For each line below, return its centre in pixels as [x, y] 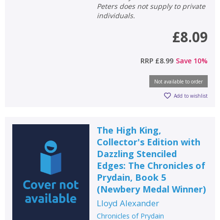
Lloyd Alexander [128, 203]
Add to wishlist [191, 96]
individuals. [116, 15]
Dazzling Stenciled [137, 153]
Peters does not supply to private [151, 6]
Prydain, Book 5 [131, 177]
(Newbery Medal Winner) [151, 189]
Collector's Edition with [148, 142]
